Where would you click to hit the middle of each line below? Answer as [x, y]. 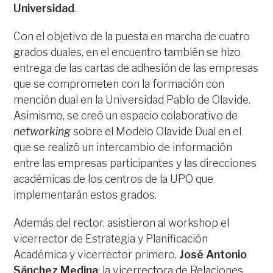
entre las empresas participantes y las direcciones [135, 163]
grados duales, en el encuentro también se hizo [127, 52]
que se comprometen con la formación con [119, 84]
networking [42, 132]
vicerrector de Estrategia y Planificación [111, 239]
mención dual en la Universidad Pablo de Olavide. [132, 100]
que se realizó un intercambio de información [123, 147]
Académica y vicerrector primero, [97, 255]
